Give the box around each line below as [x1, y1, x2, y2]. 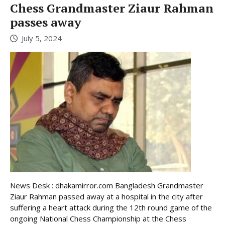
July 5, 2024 [22, 33, 62, 44]
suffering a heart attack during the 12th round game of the [10, 202, 212, 213]
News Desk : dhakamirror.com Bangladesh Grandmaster [10, 180, 203, 191]
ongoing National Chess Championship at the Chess [10, 213, 186, 224]
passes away [10, 14, 81, 30]
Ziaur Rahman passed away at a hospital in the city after [10, 191, 203, 202]
